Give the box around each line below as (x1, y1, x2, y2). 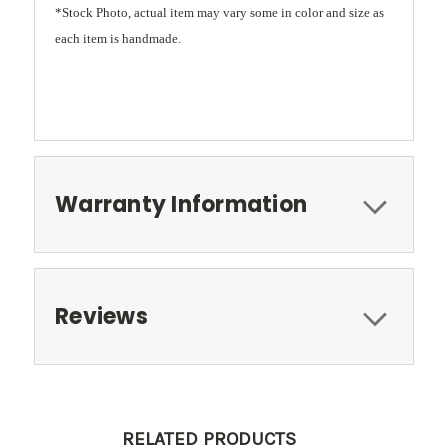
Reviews (55, 301, 148, 333)
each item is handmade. (55, 31, 181, 47)
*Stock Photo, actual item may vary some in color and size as (55, 5, 384, 21)
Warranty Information (55, 189, 307, 221)
